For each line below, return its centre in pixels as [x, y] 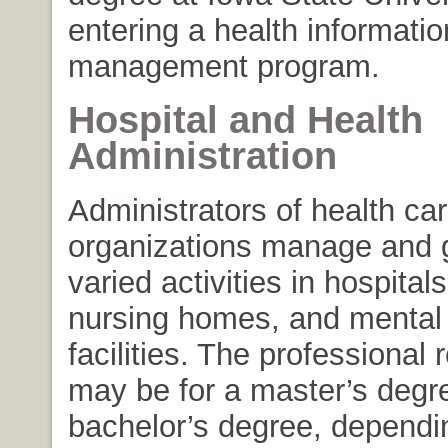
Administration [202, 155]
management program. [223, 65]
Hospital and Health [245, 119]
